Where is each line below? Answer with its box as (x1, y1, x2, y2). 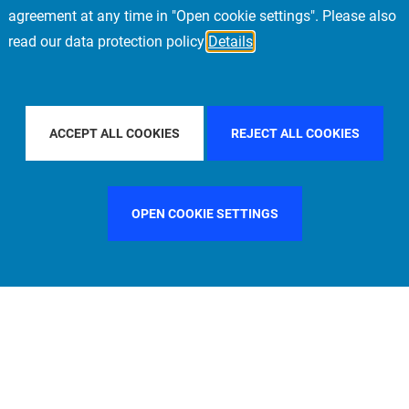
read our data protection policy (8, 33, 208, 50)
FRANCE (48, 112, 100, 127)
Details (208, 33, 253, 50)
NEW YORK (279, 112, 346, 127)
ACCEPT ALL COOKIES (49, 126, 180, 141)
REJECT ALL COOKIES (231, 126, 360, 141)
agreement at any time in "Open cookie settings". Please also (8, 7, 396, 25)
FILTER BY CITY (185, 112, 279, 127)
